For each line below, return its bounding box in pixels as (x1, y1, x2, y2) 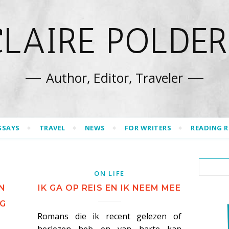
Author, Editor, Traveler (46, 69, 183, 86)
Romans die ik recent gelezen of (37, 211, 181, 222)
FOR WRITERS (124, 123, 172, 132)
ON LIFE (94, 169, 125, 178)
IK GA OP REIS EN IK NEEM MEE (38, 183, 181, 193)
